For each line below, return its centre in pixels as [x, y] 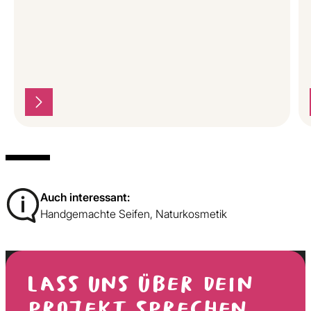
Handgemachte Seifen [95, 213]
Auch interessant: [85, 197]
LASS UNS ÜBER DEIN [141, 285]
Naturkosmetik [191, 213]
